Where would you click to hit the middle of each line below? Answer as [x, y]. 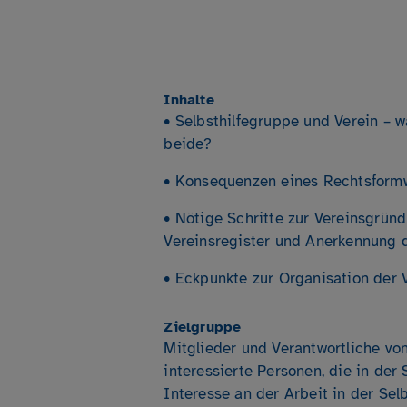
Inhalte [189, 100]
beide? [188, 144]
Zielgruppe [203, 327]
